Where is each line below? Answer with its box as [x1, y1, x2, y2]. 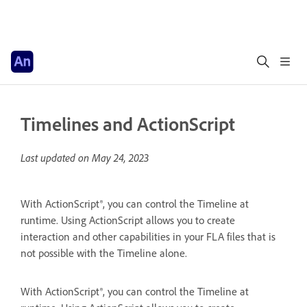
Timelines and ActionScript [21, 112, 235, 136]
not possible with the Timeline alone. [21, 246, 187, 260]
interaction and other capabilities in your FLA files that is [21, 230, 275, 243]
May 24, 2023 [92, 151, 149, 164]
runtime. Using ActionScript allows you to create [21, 213, 235, 227]
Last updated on [21, 151, 92, 164]
